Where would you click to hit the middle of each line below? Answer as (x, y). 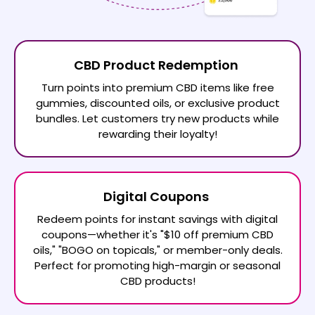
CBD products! (157, 281)
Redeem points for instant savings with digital (157, 219)
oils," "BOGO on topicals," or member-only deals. (157, 250)
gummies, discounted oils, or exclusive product (157, 103)
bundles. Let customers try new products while (157, 118)
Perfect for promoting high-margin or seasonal (157, 265)
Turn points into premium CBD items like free (157, 87)
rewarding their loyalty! (157, 134)
